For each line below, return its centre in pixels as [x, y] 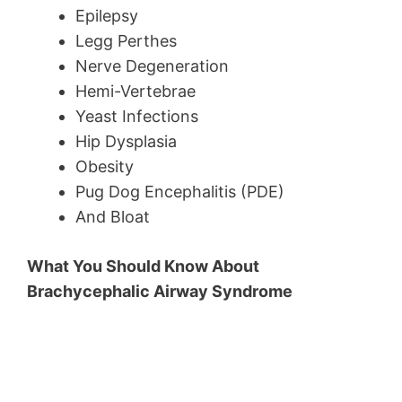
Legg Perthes [126, 41]
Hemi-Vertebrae [135, 92]
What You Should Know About [143, 267]
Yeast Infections [137, 117]
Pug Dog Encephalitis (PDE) [180, 192]
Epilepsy [107, 16]
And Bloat [113, 217]
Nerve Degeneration [152, 66]
